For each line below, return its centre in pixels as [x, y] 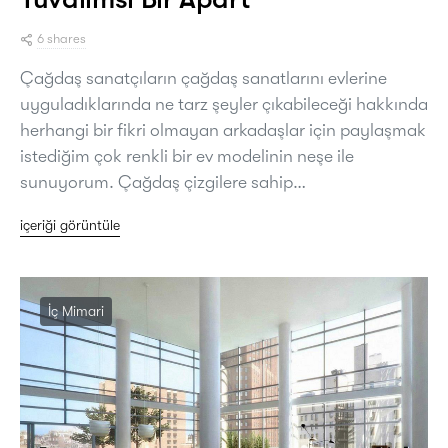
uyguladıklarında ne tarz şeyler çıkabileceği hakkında [224, 104]
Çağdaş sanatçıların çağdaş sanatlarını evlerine [203, 78]
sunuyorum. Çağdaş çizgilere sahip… [163, 182]
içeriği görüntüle [70, 225]
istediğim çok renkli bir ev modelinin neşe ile [187, 156]
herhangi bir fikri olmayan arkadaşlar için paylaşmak [223, 130]
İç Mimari [76, 311]
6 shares [61, 39]
